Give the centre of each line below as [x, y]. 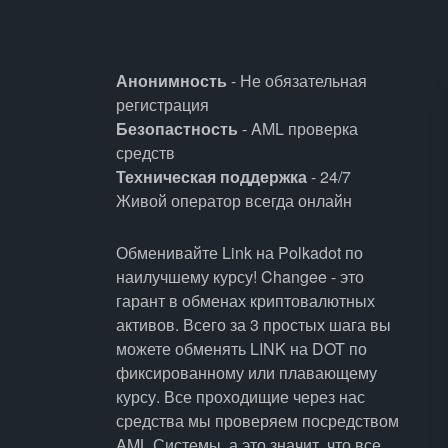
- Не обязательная [296, 80]
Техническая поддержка [211, 176]
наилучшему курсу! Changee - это [239, 276]
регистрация [162, 104]
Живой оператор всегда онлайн [233, 200]
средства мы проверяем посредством [257, 420]
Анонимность [171, 80]
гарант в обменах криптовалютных [245, 300]
